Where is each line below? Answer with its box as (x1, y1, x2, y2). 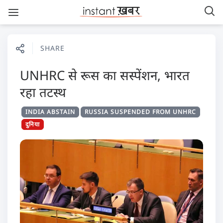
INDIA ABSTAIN (25, 108, 75, 116)
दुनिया (25, 120, 40, 128)
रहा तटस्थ (20, 83, 66, 101)
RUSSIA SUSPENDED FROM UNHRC (85, 108, 196, 116)
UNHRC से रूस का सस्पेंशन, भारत (20, 66, 190, 84)
